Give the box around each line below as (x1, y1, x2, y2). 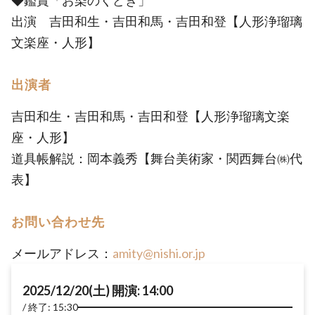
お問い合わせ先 (11, 214, 105, 229)
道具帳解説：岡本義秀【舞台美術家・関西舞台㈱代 (11, 150, 302, 166)
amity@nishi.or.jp (112, 245, 205, 261)
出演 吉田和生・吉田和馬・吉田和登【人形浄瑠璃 (11, 13, 302, 29)
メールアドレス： (11, 245, 112, 261)
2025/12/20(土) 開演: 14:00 (22, 283, 173, 298)
